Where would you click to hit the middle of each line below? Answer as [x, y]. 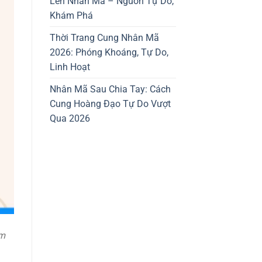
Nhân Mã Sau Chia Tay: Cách [110, 89]
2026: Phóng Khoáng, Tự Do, [109, 52]
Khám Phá [71, 15]
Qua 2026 [70, 118]
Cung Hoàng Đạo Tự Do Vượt [110, 104]
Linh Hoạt [70, 67]
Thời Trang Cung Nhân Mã [104, 37]
